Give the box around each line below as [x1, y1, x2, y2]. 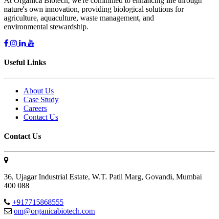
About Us [23, 86, 54, 95]
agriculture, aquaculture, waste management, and [4, 14, 154, 22]
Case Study [23, 95, 59, 104]
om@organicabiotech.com [14, 207, 95, 216]
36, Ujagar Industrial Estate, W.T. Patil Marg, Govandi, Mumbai [4, 173, 202, 181]
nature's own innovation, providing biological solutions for [4, 5, 184, 13]
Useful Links [4, 58, 46, 67]
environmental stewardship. [4, 22, 88, 31]
